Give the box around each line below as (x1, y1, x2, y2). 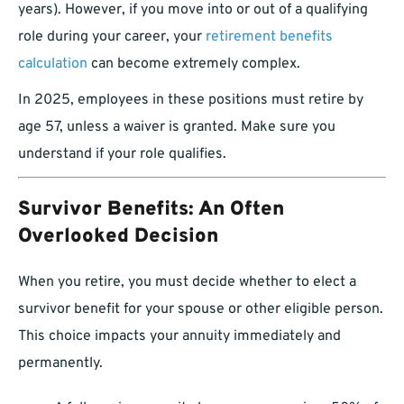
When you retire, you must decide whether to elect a (18, 273, 356, 292)
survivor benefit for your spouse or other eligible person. (18, 300, 383, 319)
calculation (18, 55, 87, 74)
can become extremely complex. (87, 55, 300, 74)
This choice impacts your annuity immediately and (18, 327, 341, 346)
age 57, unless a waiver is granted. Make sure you (18, 118, 335, 137)
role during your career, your (18, 28, 206, 47)
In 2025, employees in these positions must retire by (18, 91, 363, 110)
